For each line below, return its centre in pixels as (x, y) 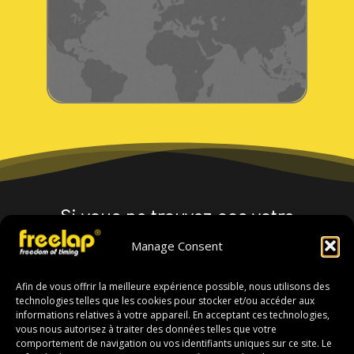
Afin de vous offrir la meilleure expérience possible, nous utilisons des (173, 286)
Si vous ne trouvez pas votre (177, 217)
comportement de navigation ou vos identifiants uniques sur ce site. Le (174, 343)
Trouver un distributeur (177, 313)
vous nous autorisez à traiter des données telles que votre (146, 329)
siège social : (177, 257)
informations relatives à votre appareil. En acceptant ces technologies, (173, 315)
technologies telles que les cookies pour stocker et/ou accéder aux (165, 301)
